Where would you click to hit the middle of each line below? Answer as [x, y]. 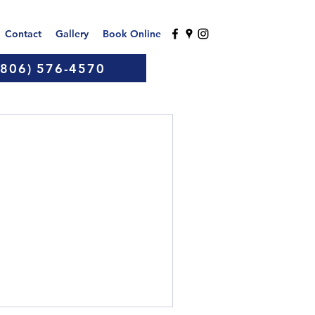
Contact [23, 34]
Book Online [132, 34]
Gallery [72, 34]
